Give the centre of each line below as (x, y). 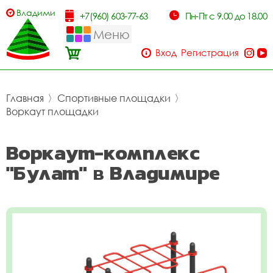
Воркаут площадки (52, 112)
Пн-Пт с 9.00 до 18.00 (226, 16)
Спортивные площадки (114, 98)
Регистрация (210, 52)
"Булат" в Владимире (113, 173)
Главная (25, 98)
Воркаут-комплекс (103, 153)
